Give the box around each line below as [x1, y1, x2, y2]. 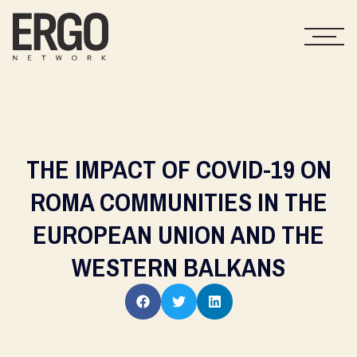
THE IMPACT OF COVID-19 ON [25, 152, 331, 186]
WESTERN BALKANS [72, 250, 285, 284]
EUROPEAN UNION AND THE [33, 218, 324, 252]
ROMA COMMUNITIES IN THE [29, 185, 328, 219]
